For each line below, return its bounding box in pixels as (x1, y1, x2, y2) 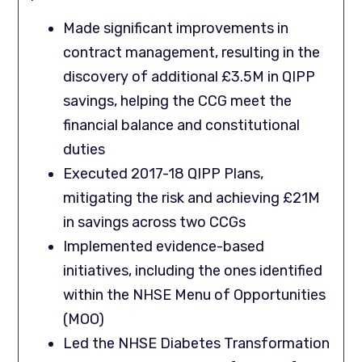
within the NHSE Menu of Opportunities (63, 286, 326, 305)
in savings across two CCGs (63, 213, 246, 232)
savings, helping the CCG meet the (63, 92, 293, 111)
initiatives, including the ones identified (63, 262, 323, 280)
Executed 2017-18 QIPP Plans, (63, 165, 264, 183)
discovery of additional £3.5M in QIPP (63, 68, 316, 86)
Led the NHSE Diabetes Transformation (63, 335, 330, 353)
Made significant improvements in (63, 19, 289, 38)
